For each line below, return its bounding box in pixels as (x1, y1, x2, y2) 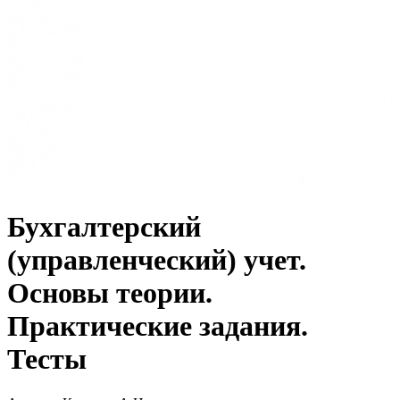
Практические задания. (7, 310, 308, 343)
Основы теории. (7, 277, 212, 310)
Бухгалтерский (7, 211, 201, 244)
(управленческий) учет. (7, 244, 306, 277)
